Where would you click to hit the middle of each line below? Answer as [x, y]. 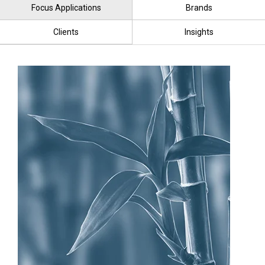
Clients [66, 32]
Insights [199, 32]
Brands [199, 8]
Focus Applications [66, 8]
